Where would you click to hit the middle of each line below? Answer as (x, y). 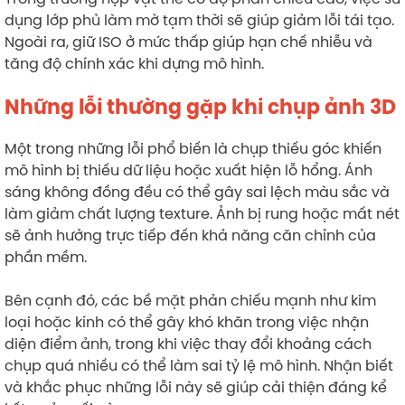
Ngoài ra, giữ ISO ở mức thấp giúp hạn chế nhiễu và (188, 42)
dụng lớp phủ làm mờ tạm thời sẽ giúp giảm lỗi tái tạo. (199, 20)
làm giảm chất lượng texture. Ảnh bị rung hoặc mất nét (202, 214)
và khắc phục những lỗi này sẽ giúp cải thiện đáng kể (196, 387)
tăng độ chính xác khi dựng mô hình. (134, 64)
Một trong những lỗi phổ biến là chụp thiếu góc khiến (193, 149)
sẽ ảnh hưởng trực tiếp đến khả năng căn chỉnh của (190, 235)
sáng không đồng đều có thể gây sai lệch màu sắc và (197, 192)
